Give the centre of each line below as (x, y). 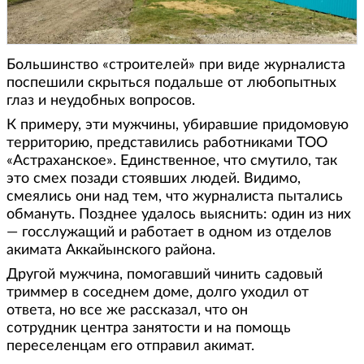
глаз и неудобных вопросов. (101, 101)
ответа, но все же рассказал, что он (127, 311)
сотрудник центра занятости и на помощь (149, 329)
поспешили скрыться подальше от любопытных (171, 83)
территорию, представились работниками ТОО (167, 143)
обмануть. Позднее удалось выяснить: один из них (179, 215)
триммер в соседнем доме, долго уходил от (158, 293)
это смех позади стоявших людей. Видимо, (154, 179)
